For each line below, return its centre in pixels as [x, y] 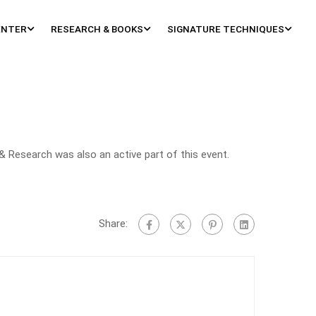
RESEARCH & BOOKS [97, 29]
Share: [113, 223]
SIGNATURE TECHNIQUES [226, 29]
